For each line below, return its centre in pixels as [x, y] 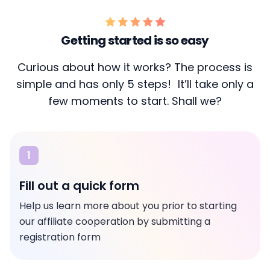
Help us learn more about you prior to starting [128, 206]
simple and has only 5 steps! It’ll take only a [135, 84]
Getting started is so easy [135, 40]
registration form [60, 237]
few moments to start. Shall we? [135, 101]
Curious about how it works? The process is [135, 67]
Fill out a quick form [79, 186]
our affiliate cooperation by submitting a [115, 221]
